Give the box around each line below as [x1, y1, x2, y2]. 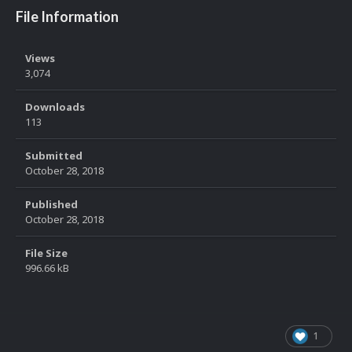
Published [25, 197, 78, 212]
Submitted [25, 148, 82, 163]
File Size [25, 246, 68, 261]
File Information [16, 8, 119, 26]
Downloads [25, 100, 85, 115]
